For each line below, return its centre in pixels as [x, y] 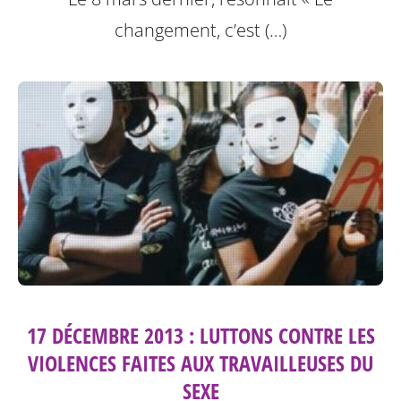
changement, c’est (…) [200, 30]
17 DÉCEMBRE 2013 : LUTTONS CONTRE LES [200, 336]
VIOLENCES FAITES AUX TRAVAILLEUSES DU [200, 363]
